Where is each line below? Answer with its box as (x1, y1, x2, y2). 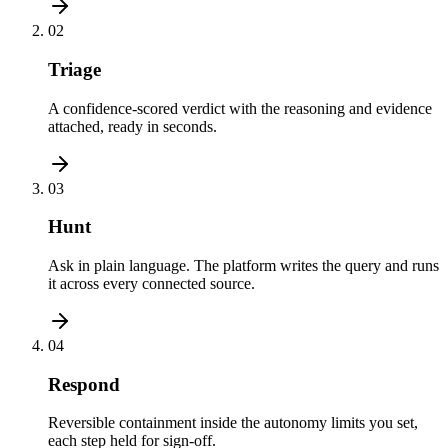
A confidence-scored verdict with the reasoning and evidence (48, 99, 432, 117)
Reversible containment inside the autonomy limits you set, (48, 414, 418, 432)
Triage (48, 58, 101, 80)
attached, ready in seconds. (48, 117, 217, 135)
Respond (48, 373, 120, 395)
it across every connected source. (48, 274, 255, 292)
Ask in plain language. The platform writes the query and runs (48, 256, 439, 274)
